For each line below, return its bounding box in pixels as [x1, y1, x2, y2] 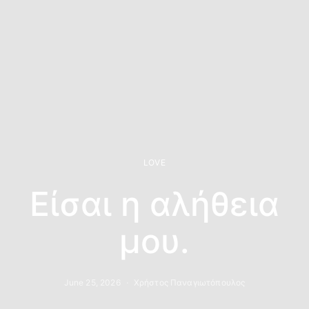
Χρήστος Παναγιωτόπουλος [133, 277, 246, 288]
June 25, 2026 [63, 277, 121, 288]
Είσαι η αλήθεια [30, 183, 279, 224]
